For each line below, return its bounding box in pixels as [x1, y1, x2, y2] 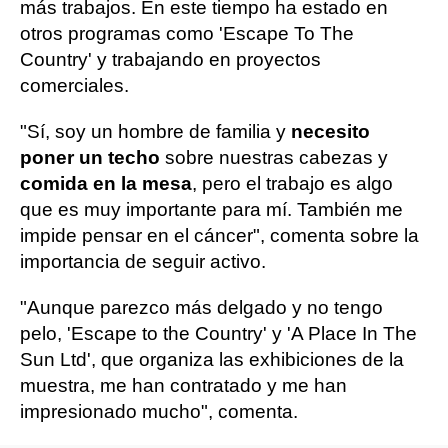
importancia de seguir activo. [20, 251, 266, 272]
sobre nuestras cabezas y [160, 147, 388, 168]
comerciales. [20, 75, 129, 96]
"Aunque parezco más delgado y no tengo [20, 297, 383, 318]
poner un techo [20, 147, 160, 168]
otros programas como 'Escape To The [20, 23, 354, 44]
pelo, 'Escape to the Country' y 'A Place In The [20, 323, 417, 344]
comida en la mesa [20, 173, 192, 194]
